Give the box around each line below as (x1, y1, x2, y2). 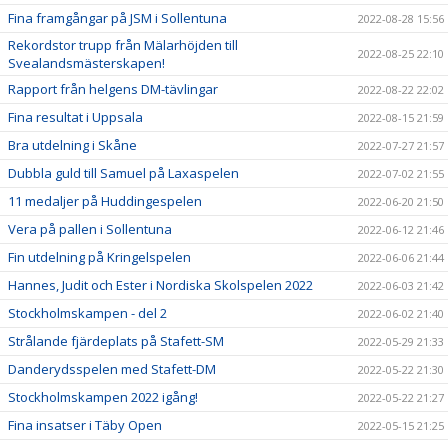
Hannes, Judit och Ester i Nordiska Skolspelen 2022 (8, 275, 313, 294)
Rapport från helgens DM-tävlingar (8, 79, 218, 98)
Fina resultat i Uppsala (8, 107, 143, 126)
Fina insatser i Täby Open (8, 415, 162, 434)
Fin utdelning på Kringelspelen (8, 247, 191, 266)
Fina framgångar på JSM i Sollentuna (8, 8, 227, 27)
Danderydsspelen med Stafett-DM (8, 359, 216, 378)
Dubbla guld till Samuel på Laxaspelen (8, 163, 239, 182)
